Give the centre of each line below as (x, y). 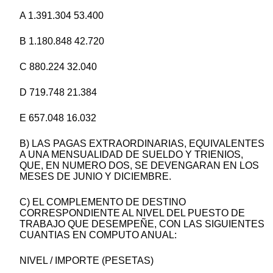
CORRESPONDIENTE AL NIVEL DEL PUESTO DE (132, 213)
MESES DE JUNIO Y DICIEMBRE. (95, 177)
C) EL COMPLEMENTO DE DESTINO (103, 202)
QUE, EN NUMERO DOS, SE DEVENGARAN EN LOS (139, 166)
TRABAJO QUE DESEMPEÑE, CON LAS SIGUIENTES (142, 224)
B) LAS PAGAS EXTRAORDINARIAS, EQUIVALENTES (142, 144)
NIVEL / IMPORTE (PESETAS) (87, 261)
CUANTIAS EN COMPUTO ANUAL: (98, 235)
